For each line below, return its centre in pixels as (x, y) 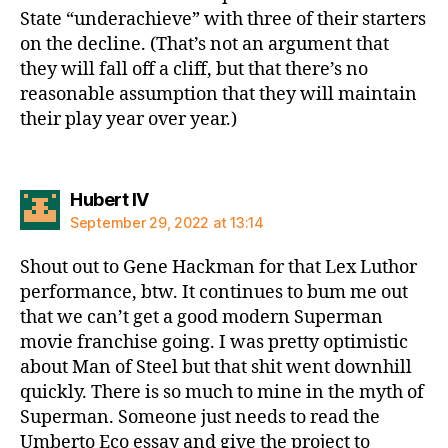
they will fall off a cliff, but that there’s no (194, 69)
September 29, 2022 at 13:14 (167, 222)
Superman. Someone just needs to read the (200, 417)
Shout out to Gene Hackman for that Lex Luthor (218, 267)
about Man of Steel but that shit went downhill (216, 367)
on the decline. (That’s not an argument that (204, 44)
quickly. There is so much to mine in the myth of (222, 392)
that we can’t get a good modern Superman (201, 317)
